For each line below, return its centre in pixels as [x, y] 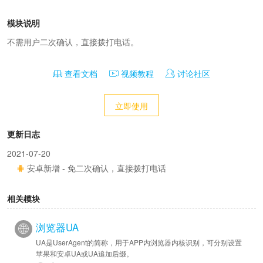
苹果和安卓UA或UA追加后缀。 [85, 253]
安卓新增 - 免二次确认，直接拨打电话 [95, 168]
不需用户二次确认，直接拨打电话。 [73, 42]
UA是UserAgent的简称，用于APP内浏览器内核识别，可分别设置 [139, 242]
